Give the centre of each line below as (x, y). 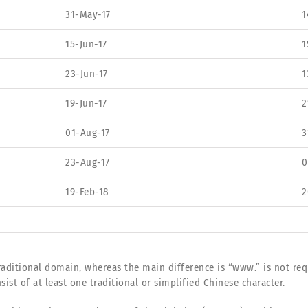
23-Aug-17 (88, 162)
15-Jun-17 (86, 44)
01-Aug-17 (88, 132)
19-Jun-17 (86, 103)
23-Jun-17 (87, 73)
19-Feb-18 (87, 191)
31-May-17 (88, 14)
